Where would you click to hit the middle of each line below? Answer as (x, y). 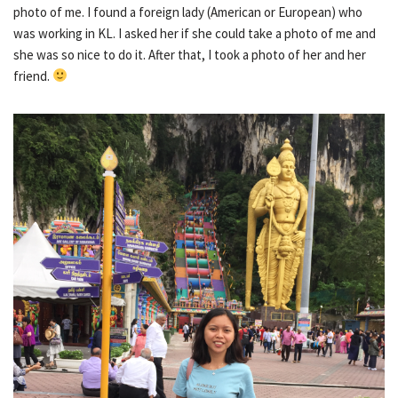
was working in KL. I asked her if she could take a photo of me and (195, 33)
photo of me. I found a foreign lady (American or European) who (188, 12)
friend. (33, 76)
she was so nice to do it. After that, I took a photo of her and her (190, 54)
